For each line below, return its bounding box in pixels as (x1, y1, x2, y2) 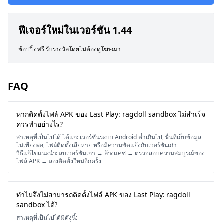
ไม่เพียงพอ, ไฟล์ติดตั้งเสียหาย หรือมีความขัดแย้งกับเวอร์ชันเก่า (16, 141, 177, 149)
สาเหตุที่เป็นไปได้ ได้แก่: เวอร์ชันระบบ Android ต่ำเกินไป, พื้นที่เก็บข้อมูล (16, 133, 201, 141)
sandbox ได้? (16, 200, 57, 209)
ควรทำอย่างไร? (16, 119, 63, 129)
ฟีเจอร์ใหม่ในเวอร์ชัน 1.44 (18, 23, 132, 37)
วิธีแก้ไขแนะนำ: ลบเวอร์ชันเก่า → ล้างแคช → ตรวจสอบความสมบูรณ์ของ (16, 149, 205, 157)
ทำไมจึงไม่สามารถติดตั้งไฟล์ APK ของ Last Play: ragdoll (16, 190, 190, 199)
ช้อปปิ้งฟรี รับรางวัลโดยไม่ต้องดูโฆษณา (18, 45, 121, 53)
